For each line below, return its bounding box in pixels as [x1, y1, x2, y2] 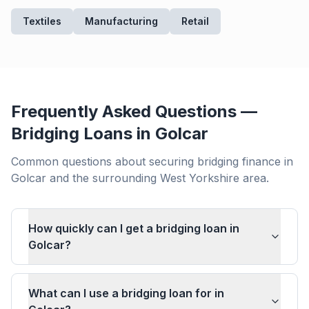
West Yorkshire [160, 171, 239, 185]
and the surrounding [46, 171, 160, 185]
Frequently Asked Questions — [11, 101, 257, 121]
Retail [181, 15, 209, 27]
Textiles [23, 15, 61, 27]
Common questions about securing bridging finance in [11, 154, 293, 168]
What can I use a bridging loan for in [28, 286, 224, 300]
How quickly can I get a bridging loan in [28, 221, 239, 235]
